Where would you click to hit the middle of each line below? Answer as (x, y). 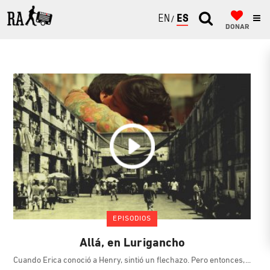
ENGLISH (179, 19)
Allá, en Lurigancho (132, 244)
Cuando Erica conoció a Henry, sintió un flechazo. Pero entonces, (130, 261)
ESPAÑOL (198, 19)
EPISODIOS (132, 219)
